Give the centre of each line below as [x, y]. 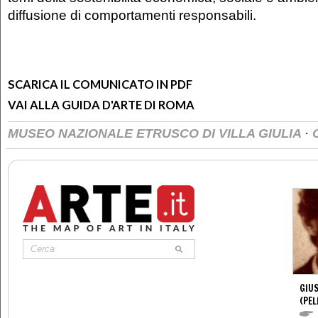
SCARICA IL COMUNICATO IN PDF [100, 84]
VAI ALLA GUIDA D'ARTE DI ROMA [101, 105]
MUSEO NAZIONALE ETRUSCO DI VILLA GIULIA [156, 133]
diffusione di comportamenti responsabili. [132, 15]
